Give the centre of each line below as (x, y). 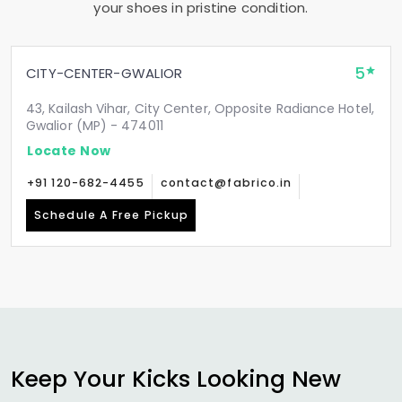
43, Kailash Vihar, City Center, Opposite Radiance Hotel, (200, 109)
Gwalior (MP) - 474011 (95, 126)
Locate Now (69, 150)
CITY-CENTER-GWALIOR (105, 73)
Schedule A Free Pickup (112, 215)
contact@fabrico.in (226, 183)
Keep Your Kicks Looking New (176, 379)
